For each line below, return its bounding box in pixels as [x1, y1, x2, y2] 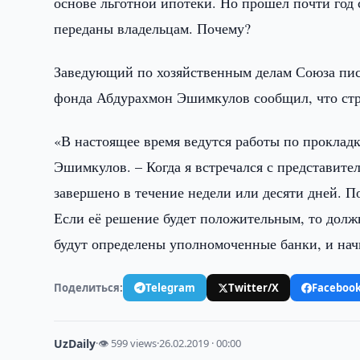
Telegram [145, 280, 196, 295]
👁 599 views [98, 336, 157, 350]
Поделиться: [54, 280, 124, 295]
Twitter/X [228, 280, 280, 295]
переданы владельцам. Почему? [54, 18, 252, 38]
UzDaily [54, 336, 96, 351]
